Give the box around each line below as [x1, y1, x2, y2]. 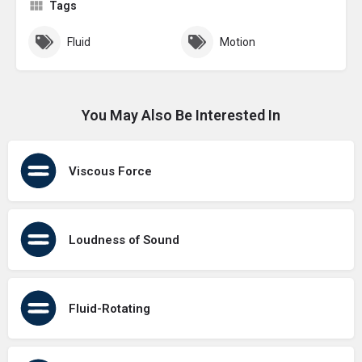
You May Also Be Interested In [82, 107, 280, 124]
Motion [220, 36, 255, 49]
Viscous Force [69, 163, 152, 179]
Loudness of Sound [69, 232, 179, 247]
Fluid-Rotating [69, 301, 150, 316]
